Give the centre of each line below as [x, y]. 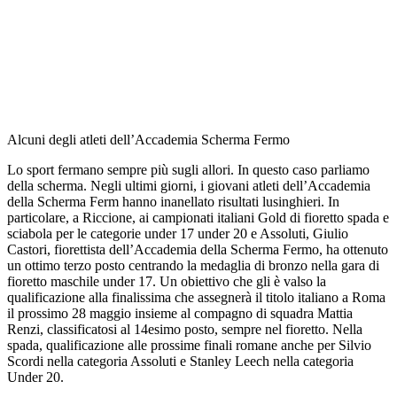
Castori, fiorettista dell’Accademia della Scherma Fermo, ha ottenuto [198, 249]
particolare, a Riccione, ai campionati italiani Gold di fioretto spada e [198, 217]
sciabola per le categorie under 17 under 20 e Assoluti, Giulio [178, 233]
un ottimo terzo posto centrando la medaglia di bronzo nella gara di [193, 265]
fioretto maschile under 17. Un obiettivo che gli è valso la [167, 281]
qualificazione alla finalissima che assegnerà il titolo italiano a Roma [196, 297]
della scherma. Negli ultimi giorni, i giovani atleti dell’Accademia [189, 185]
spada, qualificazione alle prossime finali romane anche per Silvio [189, 345]
